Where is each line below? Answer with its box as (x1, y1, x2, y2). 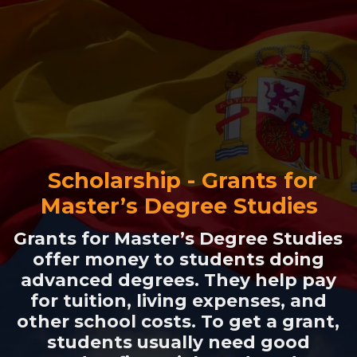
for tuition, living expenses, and (29, 290, 327, 312)
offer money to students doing (32, 249, 324, 270)
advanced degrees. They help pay (20, 269, 336, 291)
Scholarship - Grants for (48, 167, 318, 194)
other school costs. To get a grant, (17, 311, 340, 332)
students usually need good (46, 331, 310, 353)
